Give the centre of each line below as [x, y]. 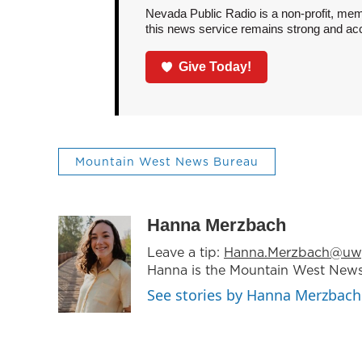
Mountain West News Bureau [167, 161]
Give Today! [215, 66]
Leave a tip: [185, 252]
